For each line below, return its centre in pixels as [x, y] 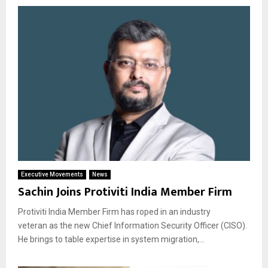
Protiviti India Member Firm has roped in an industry [114, 211]
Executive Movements [52, 174]
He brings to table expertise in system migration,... [111, 239]
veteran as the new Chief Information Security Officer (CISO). [133, 225]
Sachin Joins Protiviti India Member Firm [125, 192]
